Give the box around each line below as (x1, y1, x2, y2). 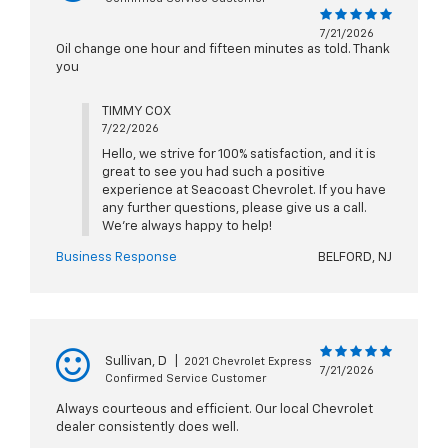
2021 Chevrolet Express (184, 356, 312, 368)
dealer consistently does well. (56, 421, 239, 435)
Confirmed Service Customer (105, 373, 266, 385)
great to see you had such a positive (101, 166, 325, 180)
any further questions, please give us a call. (101, 202, 367, 216)
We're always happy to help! (101, 220, 272, 234)
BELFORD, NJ (318, 251, 392, 265)
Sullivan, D (105, 355, 167, 369)
